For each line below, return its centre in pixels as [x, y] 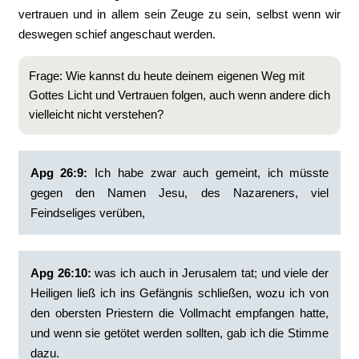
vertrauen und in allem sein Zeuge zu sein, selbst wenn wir [179, 14]
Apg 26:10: [63, 273]
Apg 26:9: [59, 173]
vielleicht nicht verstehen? [96, 114]
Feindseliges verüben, [87, 213]
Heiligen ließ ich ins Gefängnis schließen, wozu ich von [179, 293]
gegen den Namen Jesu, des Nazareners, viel [179, 193]
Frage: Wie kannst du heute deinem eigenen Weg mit [166, 76]
